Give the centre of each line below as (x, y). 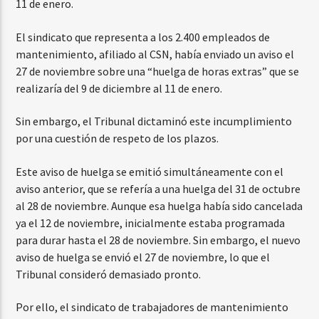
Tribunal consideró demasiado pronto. (109, 274)
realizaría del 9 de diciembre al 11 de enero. (119, 88)
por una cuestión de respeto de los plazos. (117, 138)
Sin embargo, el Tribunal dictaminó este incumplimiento (154, 121)
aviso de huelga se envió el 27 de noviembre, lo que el (143, 257)
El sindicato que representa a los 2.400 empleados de (143, 37)
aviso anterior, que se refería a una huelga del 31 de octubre (158, 188)
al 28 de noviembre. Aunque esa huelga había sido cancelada (159, 205)
